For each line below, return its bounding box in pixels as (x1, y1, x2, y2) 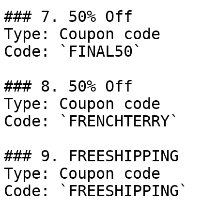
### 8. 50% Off (4, 77, 133, 95)
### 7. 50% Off (4, 8, 133, 25)
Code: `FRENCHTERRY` (4, 112, 179, 130)
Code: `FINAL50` (4, 43, 142, 60)
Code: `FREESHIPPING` (4, 182, 188, 200)
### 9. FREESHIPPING (4, 147, 179, 165)
